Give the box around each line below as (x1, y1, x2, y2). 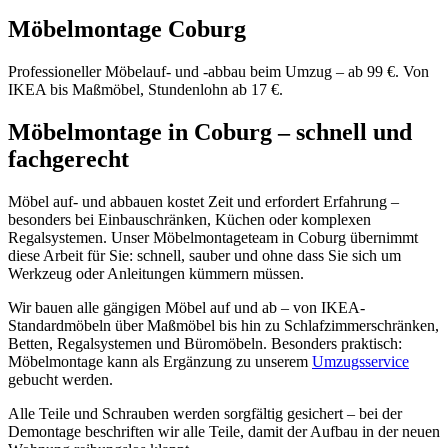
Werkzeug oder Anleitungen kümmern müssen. (8, 264, 304, 282)
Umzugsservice (312, 352, 409, 370)
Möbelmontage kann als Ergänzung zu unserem (8, 352, 312, 370)
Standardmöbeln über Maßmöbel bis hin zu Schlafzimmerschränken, (8, 316, 439, 334)
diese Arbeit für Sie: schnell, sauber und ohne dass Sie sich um (8, 246, 401, 264)
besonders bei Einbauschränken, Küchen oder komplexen (8, 210, 371, 228)
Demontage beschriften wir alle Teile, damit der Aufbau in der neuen (8, 422, 440, 440)
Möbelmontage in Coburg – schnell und (8, 118, 412, 145)
